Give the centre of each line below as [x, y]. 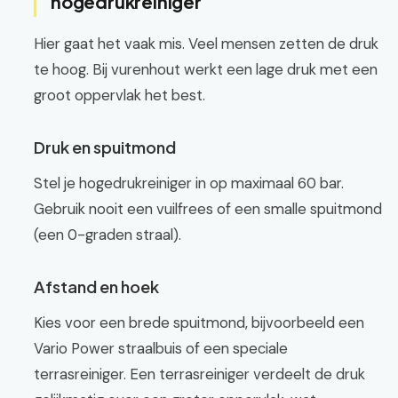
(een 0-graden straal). [107, 235]
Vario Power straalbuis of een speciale [161, 348]
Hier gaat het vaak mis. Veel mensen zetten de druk [206, 44]
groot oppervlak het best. [119, 95]
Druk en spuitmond [105, 147]
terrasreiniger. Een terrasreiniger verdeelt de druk [199, 374]
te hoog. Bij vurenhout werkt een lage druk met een [206, 69]
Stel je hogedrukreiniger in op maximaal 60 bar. [189, 183]
